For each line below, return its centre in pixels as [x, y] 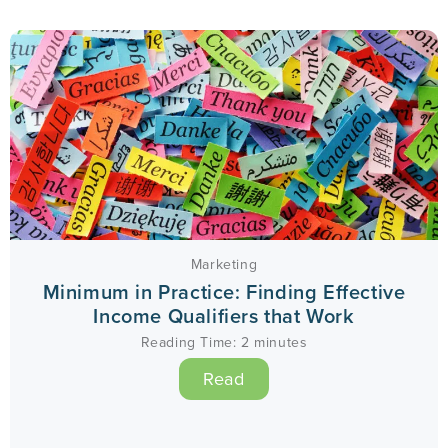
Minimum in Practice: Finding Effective [224, 291]
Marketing [224, 264]
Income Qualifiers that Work [224, 315]
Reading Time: [188, 342]
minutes [281, 342]
